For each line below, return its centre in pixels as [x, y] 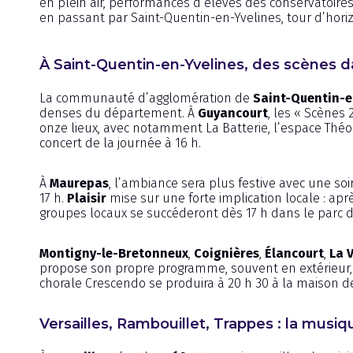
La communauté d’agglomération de [146, 98]
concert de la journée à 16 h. [120, 143]
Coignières [227, 254]
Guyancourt [233, 113]
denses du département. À [119, 113]
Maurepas [79, 184]
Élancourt [294, 254]
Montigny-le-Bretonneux [114, 254]
